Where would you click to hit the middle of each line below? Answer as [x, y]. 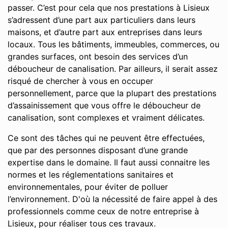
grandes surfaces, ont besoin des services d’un [98, 56]
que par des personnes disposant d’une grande [98, 150]
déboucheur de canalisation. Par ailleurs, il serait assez [113, 69]
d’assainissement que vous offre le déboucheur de [104, 105]
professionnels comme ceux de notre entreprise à [103, 211]
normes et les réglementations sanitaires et [91, 175]
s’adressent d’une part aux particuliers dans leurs [102, 20]
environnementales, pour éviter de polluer [88, 187]
